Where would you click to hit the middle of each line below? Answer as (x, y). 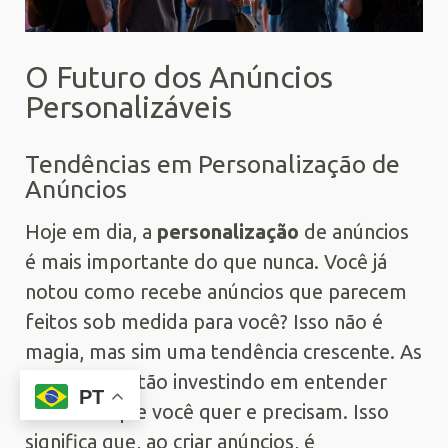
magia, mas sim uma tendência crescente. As (223, 352)
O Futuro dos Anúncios (179, 77)
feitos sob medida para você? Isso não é (204, 322)
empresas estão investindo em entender (206, 382)
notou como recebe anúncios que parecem (216, 292)
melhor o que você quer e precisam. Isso (207, 412)
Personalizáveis (128, 107)
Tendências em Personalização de (212, 164)
